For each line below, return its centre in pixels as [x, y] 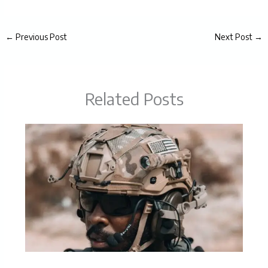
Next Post [234, 37]
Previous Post [41, 37]
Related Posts [134, 98]
